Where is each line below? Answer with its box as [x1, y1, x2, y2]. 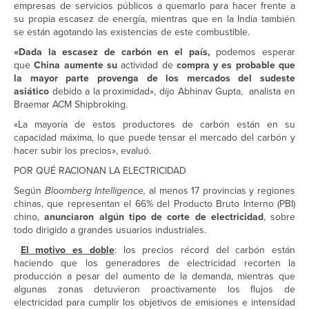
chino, [14, 210, 45, 225]
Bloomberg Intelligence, [44, 183, 146, 199]
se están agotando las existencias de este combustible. [14, 25, 250, 40]
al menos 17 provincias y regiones [146, 183, 295, 199]
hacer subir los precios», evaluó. [14, 143, 151, 159]
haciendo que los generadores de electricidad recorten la [14, 256, 295, 271]
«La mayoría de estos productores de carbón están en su [14, 117, 295, 132]
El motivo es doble [20, 243, 114, 258]
